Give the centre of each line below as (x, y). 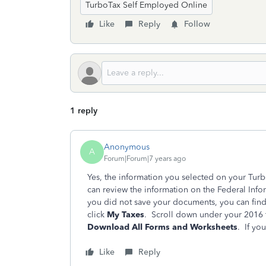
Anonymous (127, 147)
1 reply (84, 111)
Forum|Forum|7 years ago (145, 158)
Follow (197, 24)
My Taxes (126, 215)
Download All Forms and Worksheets (162, 227)
